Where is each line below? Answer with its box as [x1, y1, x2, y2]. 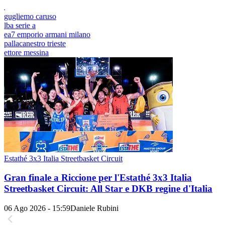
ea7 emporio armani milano [4, 30, 90, 39]
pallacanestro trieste [4, 39, 66, 48]
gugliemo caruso [4, 12, 56, 21]
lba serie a [4, 21, 36, 30]
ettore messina [4, 48, 49, 57]
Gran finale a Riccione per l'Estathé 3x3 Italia [4, 172, 192, 183]
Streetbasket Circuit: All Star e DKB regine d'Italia [4, 183, 212, 194]
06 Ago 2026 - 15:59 [4, 203, 70, 212]
